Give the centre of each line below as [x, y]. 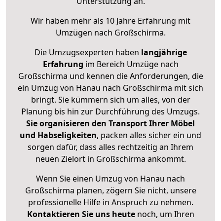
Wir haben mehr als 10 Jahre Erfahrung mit [110, 21]
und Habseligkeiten [58, 135]
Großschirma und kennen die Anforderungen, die [110, 76]
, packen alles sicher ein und [149, 135]
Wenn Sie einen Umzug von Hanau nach [110, 179]
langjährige [164, 53]
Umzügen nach [85, 33]
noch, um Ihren [165, 214]
